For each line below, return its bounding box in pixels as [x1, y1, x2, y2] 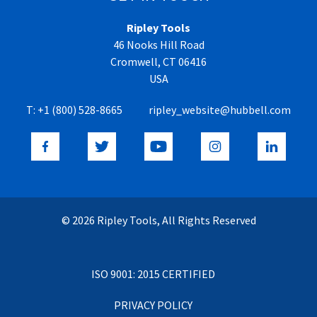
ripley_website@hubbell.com [149, 102, 291, 117]
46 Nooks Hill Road [113, 37, 204, 52]
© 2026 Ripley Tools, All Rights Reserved [61, 212, 256, 227]
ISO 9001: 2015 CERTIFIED [91, 266, 215, 281]
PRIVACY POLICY [113, 297, 192, 312]
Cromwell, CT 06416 [110, 54, 207, 69]
